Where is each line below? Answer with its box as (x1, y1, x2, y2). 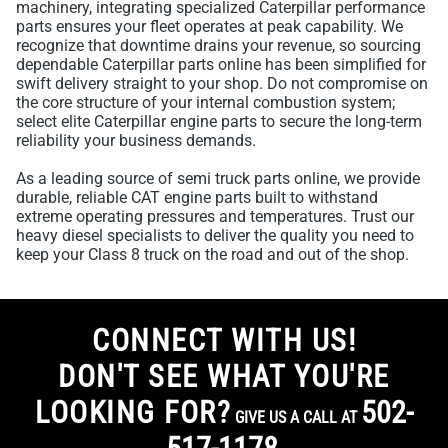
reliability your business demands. (16, 131, 256, 151)
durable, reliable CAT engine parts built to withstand (16, 188, 378, 208)
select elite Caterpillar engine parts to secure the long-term (16, 112, 422, 132)
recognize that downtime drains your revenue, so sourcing (16, 36, 421, 56)
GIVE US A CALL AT (231, 408, 361, 428)
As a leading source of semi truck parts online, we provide (16, 169, 420, 189)
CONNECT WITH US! (92, 323, 356, 359)
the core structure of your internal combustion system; (16, 93, 395, 113)
